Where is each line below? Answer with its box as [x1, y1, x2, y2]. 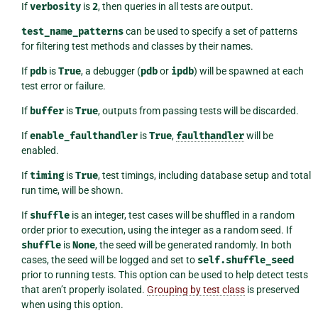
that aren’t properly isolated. [21, 283, 147, 295]
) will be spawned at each [193, 65, 304, 77]
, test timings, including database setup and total [97, 169, 311, 181]
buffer [29, 104, 64, 117]
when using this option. [21, 298, 124, 310]
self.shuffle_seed [197, 253, 294, 266]
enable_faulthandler [29, 129, 138, 142]
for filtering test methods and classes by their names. [21, 40, 253, 52]
